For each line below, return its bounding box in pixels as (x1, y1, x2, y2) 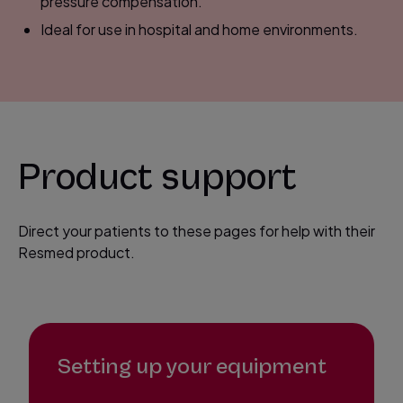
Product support (18, 155, 297, 201)
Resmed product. (18, 243, 135, 263)
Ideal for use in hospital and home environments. (40, 20, 358, 40)
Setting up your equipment (58, 353, 327, 381)
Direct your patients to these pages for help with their (18, 221, 375, 241)
